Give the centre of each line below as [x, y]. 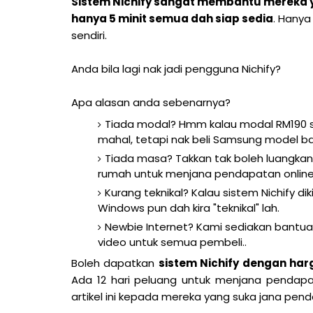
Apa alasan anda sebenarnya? [151, 102]
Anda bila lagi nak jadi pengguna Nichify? [176, 69]
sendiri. [89, 35]
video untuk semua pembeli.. [172, 242]
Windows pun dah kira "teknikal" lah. [188, 208]
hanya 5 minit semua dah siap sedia [172, 19]
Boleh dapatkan [115, 263]
